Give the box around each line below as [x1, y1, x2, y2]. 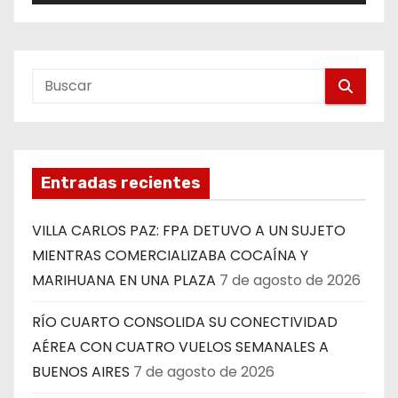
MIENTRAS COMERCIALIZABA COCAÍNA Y [32, 245, 308, 267]
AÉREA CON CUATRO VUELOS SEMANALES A [32, 337, 329, 358]
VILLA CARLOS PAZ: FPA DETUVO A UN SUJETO [32, 220, 346, 242]
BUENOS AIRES [32, 362, 130, 383]
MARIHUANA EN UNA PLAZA [32, 270, 216, 291]
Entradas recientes [41, 173, 201, 194]
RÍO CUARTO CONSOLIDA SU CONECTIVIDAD [32, 312, 338, 333]
